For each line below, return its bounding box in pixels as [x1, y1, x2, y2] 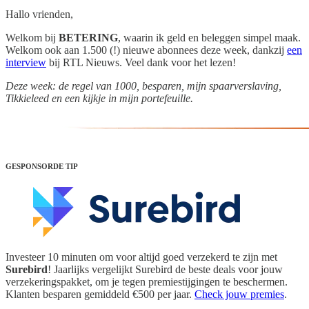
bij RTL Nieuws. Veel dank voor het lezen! [46, 56, 236, 68]
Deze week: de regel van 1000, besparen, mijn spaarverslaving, [6, 79, 281, 92]
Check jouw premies [195, 288, 284, 301]
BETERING [59, 31, 118, 43]
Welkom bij [6, 31, 59, 43]
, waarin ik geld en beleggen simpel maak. [118, 31, 301, 43]
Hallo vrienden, [6, 8, 73, 20]
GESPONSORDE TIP [6, 161, 78, 170]
